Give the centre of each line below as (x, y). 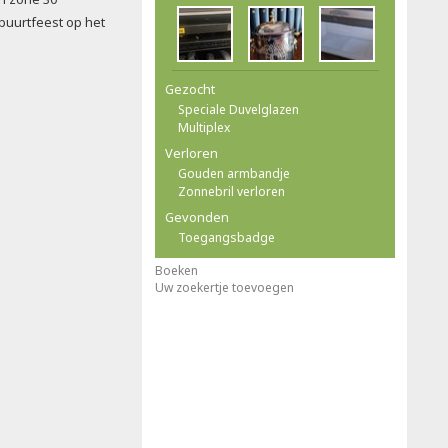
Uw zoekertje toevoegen (224, 287)
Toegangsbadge (226, 237)
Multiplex (204, 127)
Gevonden (197, 217)
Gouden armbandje (234, 173)
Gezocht (190, 89)
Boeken (176, 270)
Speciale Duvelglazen (238, 109)
